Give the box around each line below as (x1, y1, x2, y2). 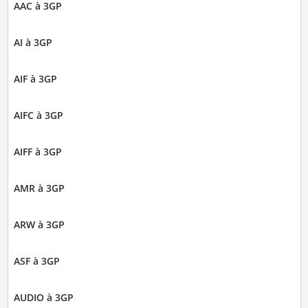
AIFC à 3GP (13, 108, 63, 122)
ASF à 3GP (13, 254, 60, 267)
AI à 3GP (13, 35, 52, 49)
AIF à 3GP (13, 71, 57, 85)
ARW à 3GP (13, 217, 65, 231)
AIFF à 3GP (13, 144, 62, 158)
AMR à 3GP (13, 181, 65, 195)
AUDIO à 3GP (13, 290, 74, 304)
